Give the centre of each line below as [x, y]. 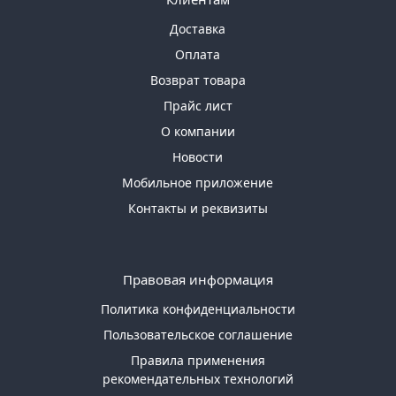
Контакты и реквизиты [198, 208]
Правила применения [198, 360]
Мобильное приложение [198, 182]
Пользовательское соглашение [198, 334]
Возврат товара [198, 80]
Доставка [198, 28]
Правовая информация [198, 279]
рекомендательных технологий [198, 378]
